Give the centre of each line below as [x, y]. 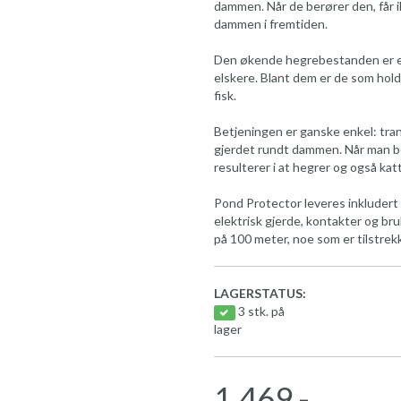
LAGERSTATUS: [260, 294]
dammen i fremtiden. [271, 24]
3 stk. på [261, 311]
